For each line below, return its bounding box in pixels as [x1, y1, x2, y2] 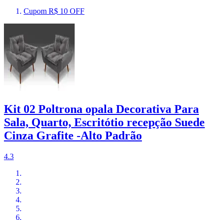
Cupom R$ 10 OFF [24, 6, 84, 15]
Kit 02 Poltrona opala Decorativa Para [4, 102, 199, 115]
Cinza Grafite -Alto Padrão [4, 129, 142, 142]
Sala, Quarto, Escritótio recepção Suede [4, 115, 205, 129]
